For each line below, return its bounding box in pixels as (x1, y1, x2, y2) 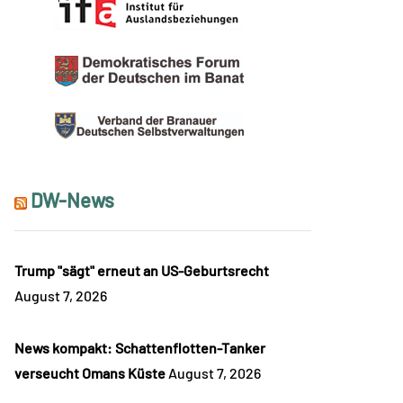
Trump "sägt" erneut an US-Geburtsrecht (14, 262, 269, 280)
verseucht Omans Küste (14, 364, 166, 382)
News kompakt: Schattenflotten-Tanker (14, 339, 265, 357)
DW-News (31, 188, 114, 212)
